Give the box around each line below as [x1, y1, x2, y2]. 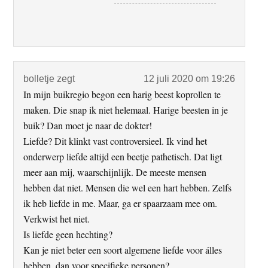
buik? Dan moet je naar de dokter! [23, 119, 153, 132]
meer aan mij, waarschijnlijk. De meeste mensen [23, 166, 207, 179]
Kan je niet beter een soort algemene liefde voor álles [23, 243, 223, 257]
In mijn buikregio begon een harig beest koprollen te [23, 88, 221, 101]
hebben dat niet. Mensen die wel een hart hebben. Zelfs [23, 181, 232, 194]
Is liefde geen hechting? [23, 228, 113, 241]
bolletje [23, 74, 55, 84]
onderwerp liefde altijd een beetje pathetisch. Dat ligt [23, 150, 223, 163]
